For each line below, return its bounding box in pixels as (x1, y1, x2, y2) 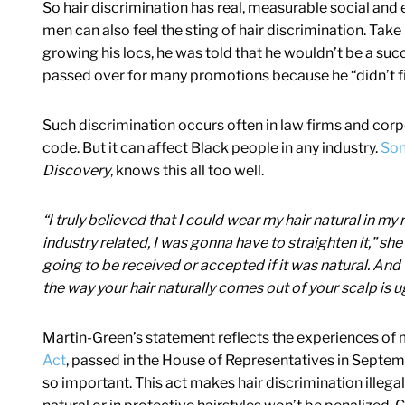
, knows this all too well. (110, 162, 264, 180)
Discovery (42, 162, 110, 180)
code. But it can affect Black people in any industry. (42, 139, 378, 157)
